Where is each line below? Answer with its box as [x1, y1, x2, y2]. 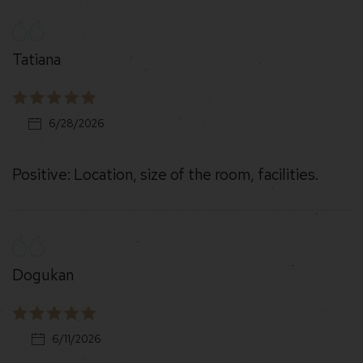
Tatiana [12, 49, 61, 70]
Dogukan [12, 264, 74, 285]
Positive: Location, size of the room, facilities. [12, 164, 318, 186]
